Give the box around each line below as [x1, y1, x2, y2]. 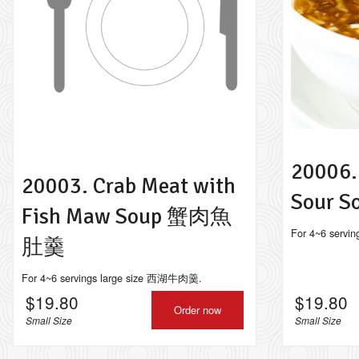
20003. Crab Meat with [22, 172, 236, 200]
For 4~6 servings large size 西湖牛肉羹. [22, 270, 202, 285]
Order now [173, 302, 221, 317]
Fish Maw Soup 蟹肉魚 [22, 203, 232, 230]
